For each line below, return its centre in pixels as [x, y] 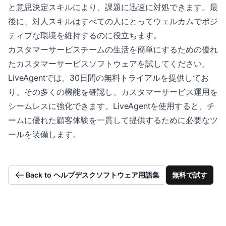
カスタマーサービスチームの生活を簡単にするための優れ [113, 49]
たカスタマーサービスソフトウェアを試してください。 [109, 63]
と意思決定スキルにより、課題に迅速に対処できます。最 [113, 7]
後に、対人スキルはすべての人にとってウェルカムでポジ [113, 21]
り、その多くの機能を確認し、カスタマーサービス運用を [113, 92]
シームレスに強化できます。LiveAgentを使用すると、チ [111, 106]
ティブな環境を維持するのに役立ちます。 [85, 35]
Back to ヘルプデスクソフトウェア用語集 [93, 175]
